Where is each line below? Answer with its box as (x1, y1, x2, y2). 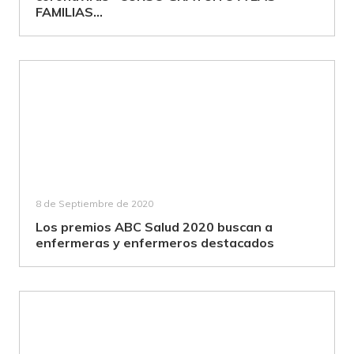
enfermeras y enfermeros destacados (36, 235, 274, 250)
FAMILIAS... (36, 4, 103, 20)
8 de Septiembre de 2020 (36, 198, 153, 209)
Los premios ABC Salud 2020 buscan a (36, 219, 273, 235)
